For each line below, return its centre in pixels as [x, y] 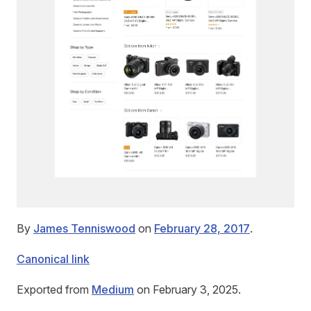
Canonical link [53, 259]
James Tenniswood [84, 228]
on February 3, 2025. [187, 289]
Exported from [54, 289]
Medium [113, 289]
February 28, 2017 [202, 228]
